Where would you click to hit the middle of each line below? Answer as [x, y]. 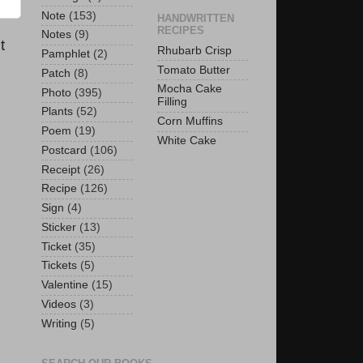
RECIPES [181, 30]
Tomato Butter [194, 70]
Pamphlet [66, 54]
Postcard [64, 150]
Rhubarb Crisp [194, 50]
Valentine [65, 285]
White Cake [187, 140]
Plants [57, 112]
